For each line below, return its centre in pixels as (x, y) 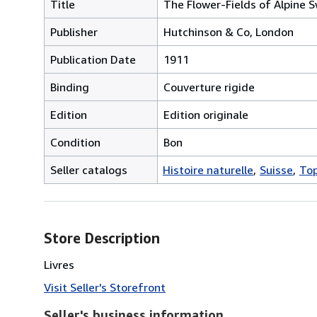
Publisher (74, 31)
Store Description (102, 238)
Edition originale (206, 114)
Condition (75, 142)
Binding (70, 87)
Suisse (276, 169)
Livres (59, 264)
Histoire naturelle (208, 169)
